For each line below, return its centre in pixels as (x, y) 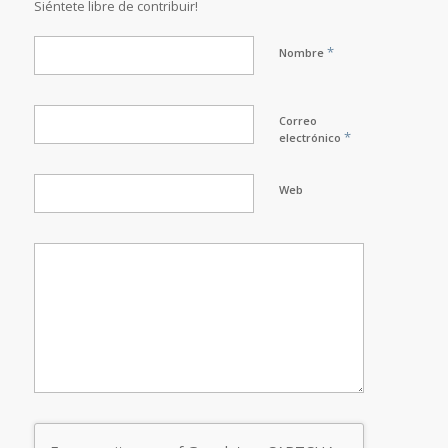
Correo (297, 120)
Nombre (302, 52)
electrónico (311, 137)
